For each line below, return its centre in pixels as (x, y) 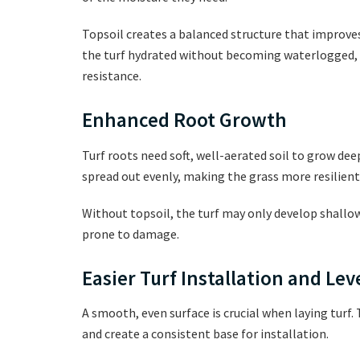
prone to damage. (131, 233)
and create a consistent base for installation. (205, 334)
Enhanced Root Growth (184, 120)
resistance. (112, 76)
